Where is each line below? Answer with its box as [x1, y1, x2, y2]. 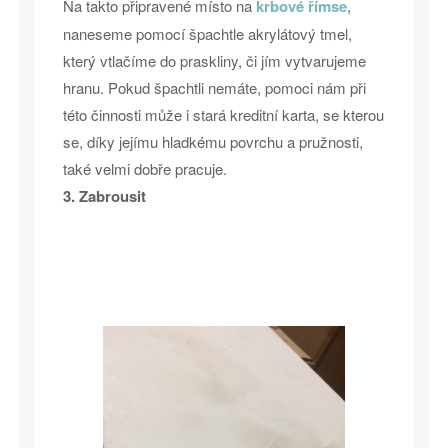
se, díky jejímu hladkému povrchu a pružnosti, [62, 131, 363, 153]
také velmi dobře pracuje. [62, 158, 227, 180]
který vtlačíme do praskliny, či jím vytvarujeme [62, 50, 366, 72]
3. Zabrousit [62, 185, 146, 208]
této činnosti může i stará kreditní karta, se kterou [62, 104, 384, 126]
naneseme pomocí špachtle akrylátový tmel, [62, 23, 352, 45]
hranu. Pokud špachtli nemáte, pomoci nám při [62, 77, 366, 99]
